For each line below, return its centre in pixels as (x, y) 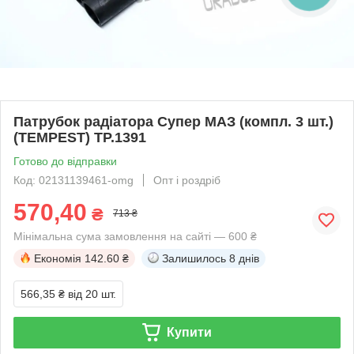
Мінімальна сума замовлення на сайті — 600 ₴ (135, 236)
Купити (189, 332)
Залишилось (194, 258)
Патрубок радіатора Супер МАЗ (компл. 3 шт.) (173, 121)
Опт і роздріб (187, 180)
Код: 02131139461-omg (73, 180)
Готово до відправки (65, 161)
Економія (58, 258)
